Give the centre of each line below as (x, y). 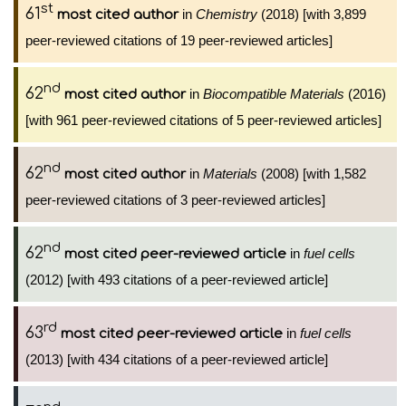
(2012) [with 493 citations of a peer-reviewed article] (177, 280)
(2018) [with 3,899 (312, 14)
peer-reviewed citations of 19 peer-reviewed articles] (179, 40)
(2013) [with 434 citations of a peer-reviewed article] (177, 359)
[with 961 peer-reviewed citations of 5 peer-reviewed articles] (203, 120)
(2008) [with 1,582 (312, 174)
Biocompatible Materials (274, 94)
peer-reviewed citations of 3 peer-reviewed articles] (175, 200)
